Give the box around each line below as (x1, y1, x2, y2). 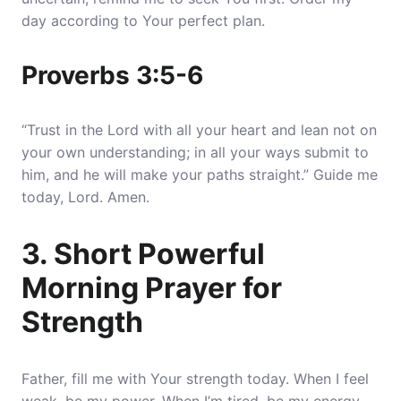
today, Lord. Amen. (21, 188, 149, 206)
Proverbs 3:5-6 (21, 60, 203, 90)
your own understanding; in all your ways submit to (21, 143, 369, 161)
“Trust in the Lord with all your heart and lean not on (21, 121, 377, 139)
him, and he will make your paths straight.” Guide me (21, 166, 378, 183)
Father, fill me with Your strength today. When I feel (21, 370, 369, 388)
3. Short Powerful (21, 236, 265, 271)
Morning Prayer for (21, 270, 282, 305)
